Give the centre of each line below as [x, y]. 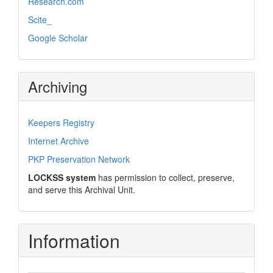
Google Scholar [58, 37]
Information [74, 240]
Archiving [58, 86]
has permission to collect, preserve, [165, 177]
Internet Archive [58, 140]
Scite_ [40, 19]
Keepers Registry [61, 122]
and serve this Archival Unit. [82, 189]
